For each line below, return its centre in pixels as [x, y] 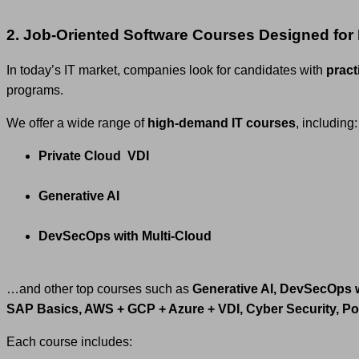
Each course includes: [69, 341]
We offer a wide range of [77, 123]
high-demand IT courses [222, 123]
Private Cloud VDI [94, 155]
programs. [35, 90]
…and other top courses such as [99, 288]
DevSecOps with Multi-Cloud [125, 236]
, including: [327, 123]
